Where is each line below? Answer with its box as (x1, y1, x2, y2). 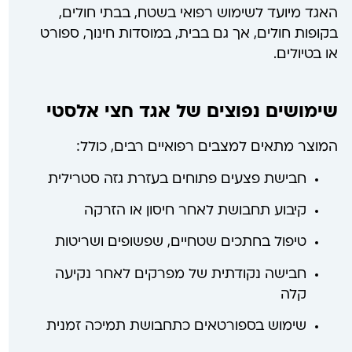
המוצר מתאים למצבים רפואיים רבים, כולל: (75, 141, 338, 155)
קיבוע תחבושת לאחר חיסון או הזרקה (83, 204, 306, 218)
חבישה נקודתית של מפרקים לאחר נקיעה (54, 267, 306, 281)
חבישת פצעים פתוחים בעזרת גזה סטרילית (47, 172, 306, 186)
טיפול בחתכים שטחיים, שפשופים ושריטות (54, 236, 306, 250)
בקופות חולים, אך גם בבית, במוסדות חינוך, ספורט (39, 27, 338, 41)
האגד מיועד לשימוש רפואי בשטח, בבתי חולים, (58, 6, 338, 20)
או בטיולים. (273, 47, 338, 61)
